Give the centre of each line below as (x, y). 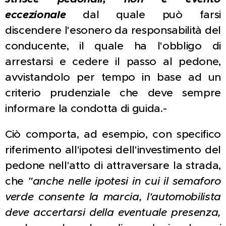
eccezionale (36, 15)
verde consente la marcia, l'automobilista (113, 197)
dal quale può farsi (143, 15)
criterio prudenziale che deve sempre (113, 93)
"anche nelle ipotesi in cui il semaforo (124, 181)
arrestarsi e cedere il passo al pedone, (113, 62)
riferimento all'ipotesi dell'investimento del (113, 150)
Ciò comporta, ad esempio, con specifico (113, 134)
